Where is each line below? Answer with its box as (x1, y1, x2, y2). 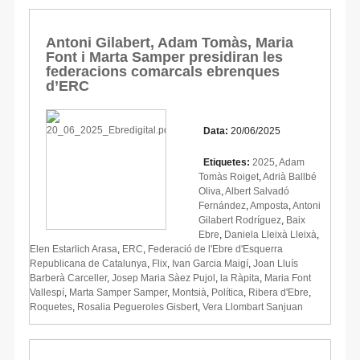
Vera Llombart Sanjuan (202, 301, 303, 313)
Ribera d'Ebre (248, 286, 309, 298)
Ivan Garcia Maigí (172, 257, 248, 269)
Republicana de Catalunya (30, 257, 147, 269)
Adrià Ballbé (263, 170, 317, 182)
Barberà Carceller (30, 272, 107, 284)
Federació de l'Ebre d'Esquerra (148, 243, 283, 255)
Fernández (198, 199, 246, 211)
